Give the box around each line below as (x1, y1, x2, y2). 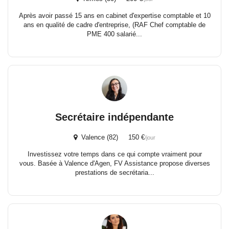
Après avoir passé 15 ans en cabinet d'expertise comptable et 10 (18, 12, 211, 19)
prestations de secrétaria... (75, 169, 154, 176)
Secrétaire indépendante (55, 111, 174, 123)
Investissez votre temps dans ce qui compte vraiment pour (27, 150, 202, 158)
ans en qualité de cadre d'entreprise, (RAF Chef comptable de (24, 21, 205, 29)
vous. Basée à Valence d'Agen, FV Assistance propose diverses (19, 159, 210, 167)
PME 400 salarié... (87, 30, 142, 38)
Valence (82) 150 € (77, 133, 145, 141)
